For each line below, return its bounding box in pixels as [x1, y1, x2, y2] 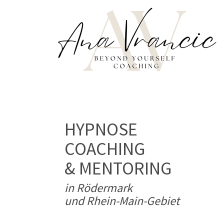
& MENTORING [64, 157, 171, 181]
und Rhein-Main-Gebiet [64, 193, 179, 209]
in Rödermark [64, 180, 132, 196]
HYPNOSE [64, 118, 137, 142]
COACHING [64, 138, 145, 161]
